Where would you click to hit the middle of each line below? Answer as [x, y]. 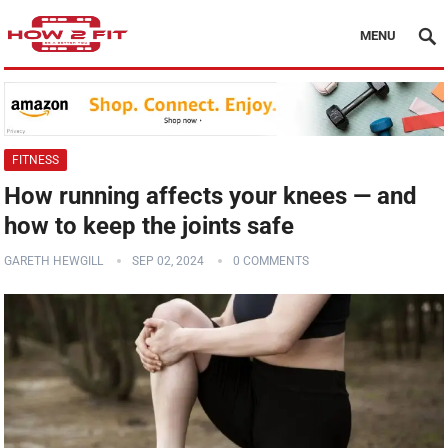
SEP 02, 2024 [168, 261]
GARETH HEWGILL [54, 261]
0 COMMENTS [271, 261]
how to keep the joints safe [149, 226]
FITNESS [36, 160]
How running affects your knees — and [211, 196]
